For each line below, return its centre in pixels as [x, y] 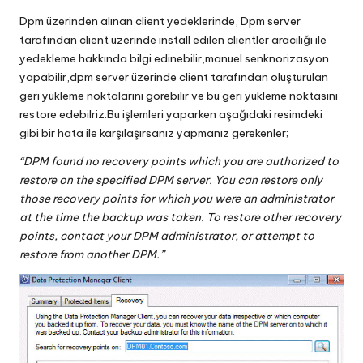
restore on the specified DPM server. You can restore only [171, 180]
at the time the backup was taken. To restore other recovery [180, 218]
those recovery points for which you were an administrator [177, 199]
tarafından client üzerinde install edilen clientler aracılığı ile [173, 40]
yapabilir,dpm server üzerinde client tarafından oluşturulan [174, 77]
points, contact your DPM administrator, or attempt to [167, 236]
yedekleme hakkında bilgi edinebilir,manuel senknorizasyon [174, 59]
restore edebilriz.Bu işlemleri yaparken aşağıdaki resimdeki [171, 115]
